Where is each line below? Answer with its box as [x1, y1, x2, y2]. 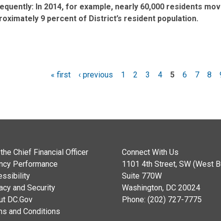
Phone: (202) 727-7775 [121, 195, 202, 204]
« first [50, 70, 71, 79]
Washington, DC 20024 [121, 183, 200, 192]
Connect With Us [121, 147, 179, 157]
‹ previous [78, 70, 113, 79]
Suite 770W [121, 171, 162, 181]
